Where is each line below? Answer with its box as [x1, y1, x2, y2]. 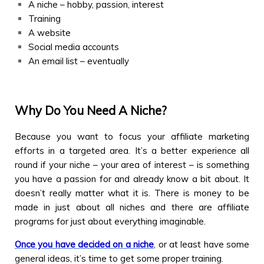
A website [28, 27, 71, 39]
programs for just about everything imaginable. [15, 215, 206, 227]
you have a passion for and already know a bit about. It [15, 173, 249, 184]
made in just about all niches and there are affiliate [15, 201, 249, 213]
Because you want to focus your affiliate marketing [15, 130, 249, 142]
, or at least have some [154, 238, 250, 250]
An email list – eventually [28, 55, 129, 67]
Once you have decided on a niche [15, 238, 154, 250]
